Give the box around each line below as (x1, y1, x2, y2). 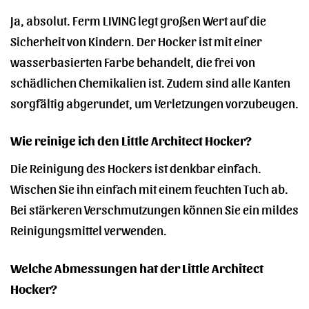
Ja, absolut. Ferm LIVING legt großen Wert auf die (10, 11, 266, 28)
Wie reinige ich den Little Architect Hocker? (10, 132, 252, 148)
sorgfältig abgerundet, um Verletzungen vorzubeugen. (10, 94, 299, 110)
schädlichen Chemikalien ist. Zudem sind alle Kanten (10, 73, 290, 90)
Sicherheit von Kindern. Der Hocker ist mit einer (10, 32, 262, 48)
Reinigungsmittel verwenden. (10, 221, 167, 238)
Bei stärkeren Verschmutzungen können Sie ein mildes (10, 201, 299, 217)
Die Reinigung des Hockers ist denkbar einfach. (10, 159, 261, 176)
